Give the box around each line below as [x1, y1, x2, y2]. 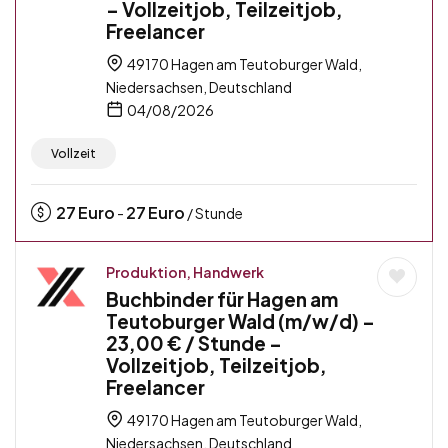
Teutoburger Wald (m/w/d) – [106, 308, 375, 333]
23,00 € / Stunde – [106, 330, 282, 355]
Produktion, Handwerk [106, 262, 264, 281]
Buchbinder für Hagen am [106, 286, 338, 311]
